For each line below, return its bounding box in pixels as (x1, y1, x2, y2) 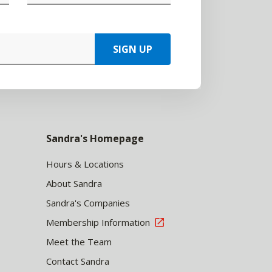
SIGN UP (113, 42, 152, 56)
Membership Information (46, 216, 150, 228)
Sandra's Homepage (46, 132, 144, 145)
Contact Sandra (46, 255, 109, 267)
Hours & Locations (46, 158, 124, 170)
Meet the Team (46, 236, 112, 248)
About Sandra (46, 177, 102, 189)
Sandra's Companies (46, 197, 130, 209)
